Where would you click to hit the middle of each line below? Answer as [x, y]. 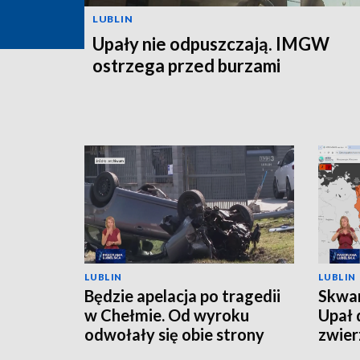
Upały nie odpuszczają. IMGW [211, 43]
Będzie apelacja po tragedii [182, 295]
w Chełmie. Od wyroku [167, 315]
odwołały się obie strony [174, 334]
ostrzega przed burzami [186, 65]
